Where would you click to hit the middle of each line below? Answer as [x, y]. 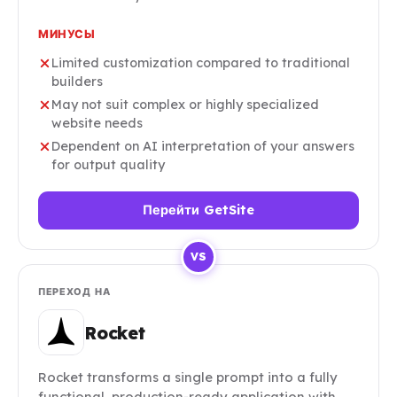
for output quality [108, 165]
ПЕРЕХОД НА [74, 292]
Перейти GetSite [198, 210]
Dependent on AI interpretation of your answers [203, 147]
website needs [97, 124]
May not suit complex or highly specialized [185, 105]
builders [77, 82]
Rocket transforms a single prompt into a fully [188, 378]
